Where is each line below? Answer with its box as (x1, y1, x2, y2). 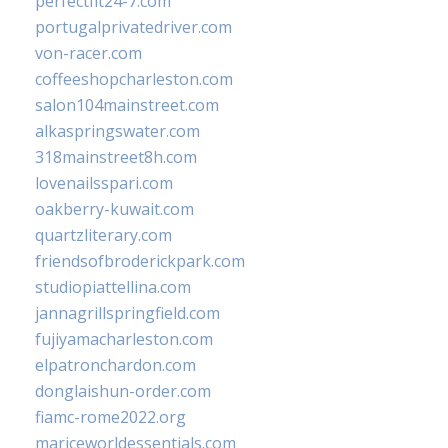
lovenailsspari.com (35, 172, 173, 195)
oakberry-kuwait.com (35, 198, 194, 221)
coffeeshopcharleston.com (35, 68, 233, 91)
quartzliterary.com (35, 224, 172, 247)
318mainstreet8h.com (35, 146, 197, 169)
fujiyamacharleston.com (35, 328, 213, 351)
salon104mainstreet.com (35, 94, 219, 117)
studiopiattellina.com (35, 276, 191, 299)
